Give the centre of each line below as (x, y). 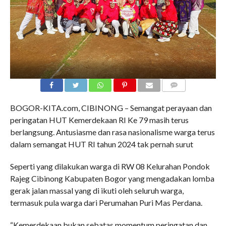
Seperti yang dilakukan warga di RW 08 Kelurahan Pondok (110, 166)
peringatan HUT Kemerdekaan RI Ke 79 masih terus (99, 120)
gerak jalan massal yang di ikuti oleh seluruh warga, (97, 190)
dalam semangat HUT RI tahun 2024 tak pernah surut (101, 144)
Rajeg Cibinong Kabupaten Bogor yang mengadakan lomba (112, 178)
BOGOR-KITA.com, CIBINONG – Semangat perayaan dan (111, 107)
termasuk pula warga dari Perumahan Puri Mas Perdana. (106, 202)
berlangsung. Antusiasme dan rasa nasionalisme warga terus (112, 132)
